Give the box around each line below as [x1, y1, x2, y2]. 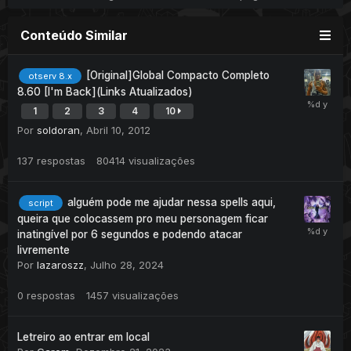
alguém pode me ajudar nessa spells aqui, [67, 196, 276, 209]
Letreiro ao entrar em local [17, 331, 150, 344]
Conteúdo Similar [20, 27, 128, 43]
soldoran [37, 124, 80, 137]
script [28, 197, 53, 209]
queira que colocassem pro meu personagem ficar [17, 212, 268, 226]
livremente [17, 244, 70, 257]
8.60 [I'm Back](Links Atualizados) [17, 85, 193, 99]
